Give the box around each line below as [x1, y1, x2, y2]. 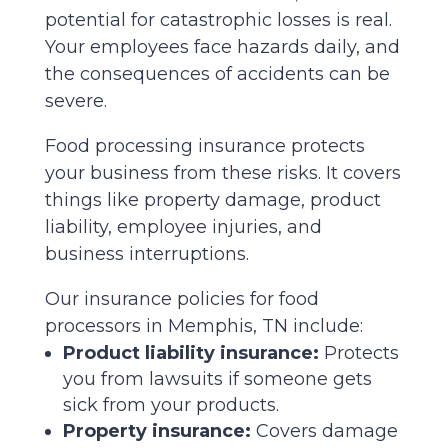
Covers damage [250, 419, 398, 442]
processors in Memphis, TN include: [44, 314, 363, 337]
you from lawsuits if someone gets [62, 367, 372, 390]
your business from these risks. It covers [44, 161, 401, 184]
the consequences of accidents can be [44, 62, 390, 85]
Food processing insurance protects [44, 134, 365, 157]
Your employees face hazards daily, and [44, 35, 400, 58]
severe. [44, 89, 107, 112]
